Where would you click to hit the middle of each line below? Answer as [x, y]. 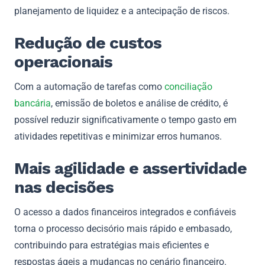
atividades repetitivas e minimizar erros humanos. [118, 136]
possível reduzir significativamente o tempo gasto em [125, 119]
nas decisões [64, 187]
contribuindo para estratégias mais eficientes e [112, 245]
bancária [33, 103]
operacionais [63, 62]
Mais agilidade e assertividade [130, 168]
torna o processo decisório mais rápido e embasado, [123, 228]
